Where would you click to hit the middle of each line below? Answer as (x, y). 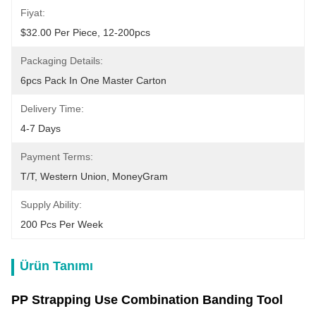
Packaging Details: (62, 61)
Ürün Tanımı (56, 266)
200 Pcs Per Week (62, 224)
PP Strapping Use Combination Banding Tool (147, 300)
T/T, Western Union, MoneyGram (94, 176)
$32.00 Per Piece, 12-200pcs (85, 32)
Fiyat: (33, 13)
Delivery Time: (52, 109)
